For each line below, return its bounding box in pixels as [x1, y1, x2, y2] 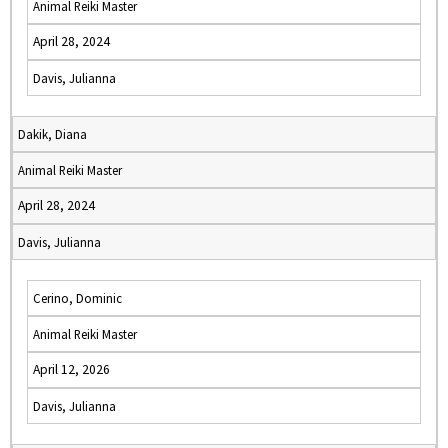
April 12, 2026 [33, 361, 110, 378]
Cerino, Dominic [33, 290, 122, 306]
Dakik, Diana [18, 126, 87, 142]
